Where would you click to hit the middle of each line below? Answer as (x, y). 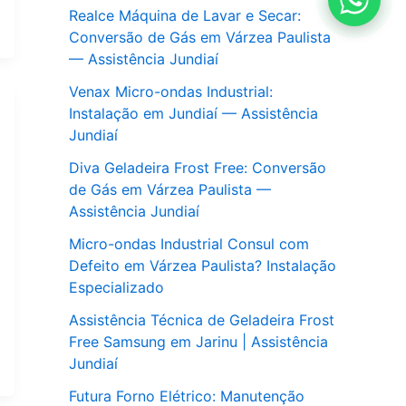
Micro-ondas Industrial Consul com (189, 244)
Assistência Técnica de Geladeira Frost (202, 320)
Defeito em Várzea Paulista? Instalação (203, 266)
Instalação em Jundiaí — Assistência (193, 114)
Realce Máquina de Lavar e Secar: (185, 16)
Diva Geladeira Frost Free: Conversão (198, 168)
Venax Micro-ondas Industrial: (171, 92)
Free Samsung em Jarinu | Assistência (198, 342)
